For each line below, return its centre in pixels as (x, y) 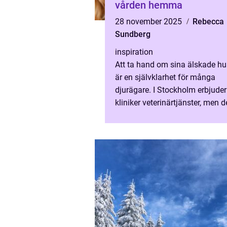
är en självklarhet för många (165, 77)
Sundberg (133, 34)
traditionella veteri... (150, 115)
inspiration (134, 52)
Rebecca (208, 22)
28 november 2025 (149, 22)
